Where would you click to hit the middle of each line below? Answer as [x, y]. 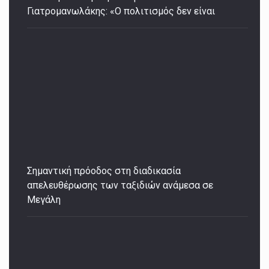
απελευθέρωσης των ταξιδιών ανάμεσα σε [120, 186]
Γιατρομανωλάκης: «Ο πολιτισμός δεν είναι [121, 11]
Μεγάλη [44, 200]
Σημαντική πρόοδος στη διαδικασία [104, 171]
